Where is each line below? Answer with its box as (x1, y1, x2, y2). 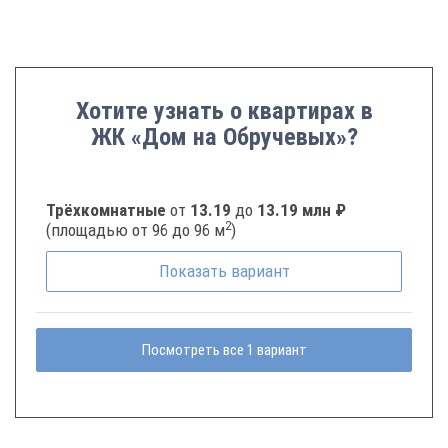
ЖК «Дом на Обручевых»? (90, 123, 358, 151)
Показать (158, 261, 231, 281)
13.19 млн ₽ (257, 200, 346, 220)
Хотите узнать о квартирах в (75, 97, 373, 125)
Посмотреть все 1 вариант (141, 340, 307, 359)
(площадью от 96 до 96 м (46, 220, 225, 240)
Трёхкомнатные (46, 200, 170, 220)
